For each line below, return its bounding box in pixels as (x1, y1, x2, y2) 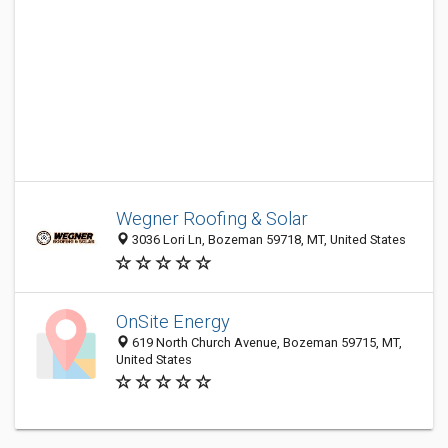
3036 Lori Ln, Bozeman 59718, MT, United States (129, 232, 406, 248)
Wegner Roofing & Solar (116, 208, 308, 230)
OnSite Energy (116, 311, 230, 332)
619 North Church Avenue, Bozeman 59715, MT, (129, 335, 402, 350)
